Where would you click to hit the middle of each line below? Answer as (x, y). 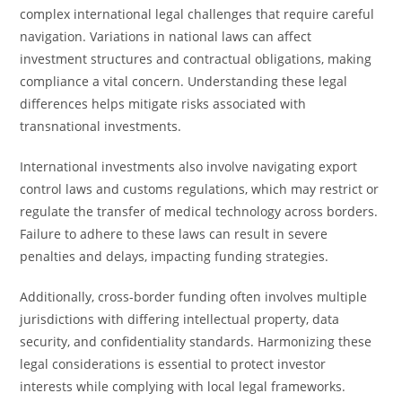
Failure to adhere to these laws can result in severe (174, 234)
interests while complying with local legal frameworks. (183, 386)
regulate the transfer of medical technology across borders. (199, 211)
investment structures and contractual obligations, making (196, 59)
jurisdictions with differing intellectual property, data (180, 319)
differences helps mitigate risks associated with (163, 104)
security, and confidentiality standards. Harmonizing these (196, 341)
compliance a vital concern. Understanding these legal (184, 81)
